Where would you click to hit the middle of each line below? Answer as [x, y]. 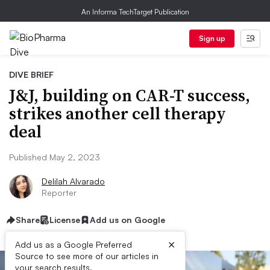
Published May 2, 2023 [55, 157]
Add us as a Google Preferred [74, 244]
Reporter [59, 193]
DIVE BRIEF [31, 74]
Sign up [212, 38]
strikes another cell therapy [118, 113]
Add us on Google [127, 220]
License [65, 220]
